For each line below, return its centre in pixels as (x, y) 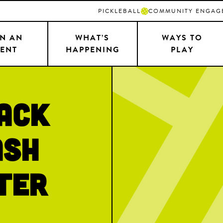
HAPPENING (92, 50)
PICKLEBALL (119, 11)
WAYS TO (182, 38)
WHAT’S (93, 38)
